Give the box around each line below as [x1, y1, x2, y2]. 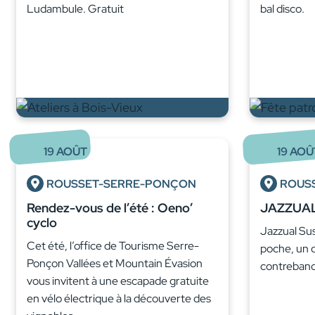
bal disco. [260, 1, 304, 17]
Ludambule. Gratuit [27, 1, 124, 17]
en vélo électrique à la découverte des [27, 291, 211, 307]
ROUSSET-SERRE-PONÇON [46, 176, 196, 192]
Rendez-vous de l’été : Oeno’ [27, 200, 193, 217]
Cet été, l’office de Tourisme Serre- [27, 238, 199, 254]
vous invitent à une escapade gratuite [27, 274, 209, 289]
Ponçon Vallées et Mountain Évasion [27, 256, 202, 271]
